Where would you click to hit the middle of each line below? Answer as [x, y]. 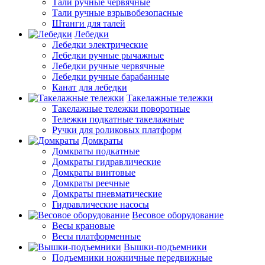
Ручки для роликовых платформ [117, 130]
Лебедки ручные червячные [108, 66]
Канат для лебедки [90, 87]
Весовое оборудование [178, 215]
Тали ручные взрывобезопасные [117, 13]
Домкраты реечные [91, 183]
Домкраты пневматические [107, 194]
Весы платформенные [96, 236]
